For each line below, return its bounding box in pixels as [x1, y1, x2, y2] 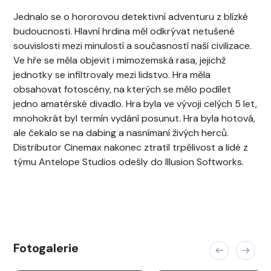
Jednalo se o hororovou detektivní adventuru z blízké [13, 10, 248, 23]
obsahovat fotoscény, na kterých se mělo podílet [13, 83, 231, 96]
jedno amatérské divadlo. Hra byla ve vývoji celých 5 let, [13, 97, 257, 110]
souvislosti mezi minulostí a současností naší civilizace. [13, 39, 252, 52]
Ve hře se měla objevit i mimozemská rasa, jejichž [13, 54, 226, 67]
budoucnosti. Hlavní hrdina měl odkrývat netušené [13, 25, 235, 38]
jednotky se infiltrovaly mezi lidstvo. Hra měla [13, 68, 211, 81]
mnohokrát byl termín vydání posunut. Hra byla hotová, [13, 112, 255, 125]
